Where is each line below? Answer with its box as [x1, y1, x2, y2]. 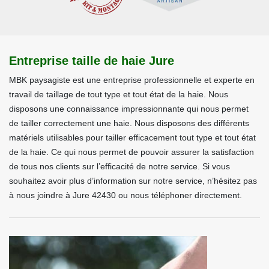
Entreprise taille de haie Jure [9, 54, 174, 67]
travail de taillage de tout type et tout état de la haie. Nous [9, 89, 228, 99]
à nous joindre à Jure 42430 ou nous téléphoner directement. [9, 190, 242, 200]
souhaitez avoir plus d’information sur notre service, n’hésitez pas [9, 176, 257, 186]
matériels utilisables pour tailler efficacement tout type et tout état [9, 133, 256, 142]
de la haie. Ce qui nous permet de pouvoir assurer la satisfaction [9, 147, 254, 157]
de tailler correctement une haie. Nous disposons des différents [9, 118, 249, 128]
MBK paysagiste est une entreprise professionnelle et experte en [9, 75, 255, 85]
